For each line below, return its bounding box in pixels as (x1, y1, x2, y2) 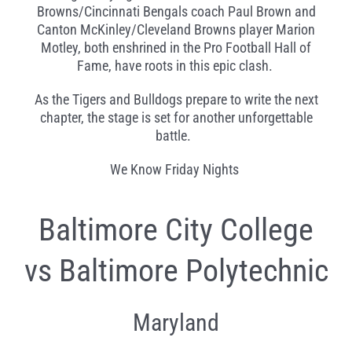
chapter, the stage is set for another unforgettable (39, 109, 313, 126)
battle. (155, 127, 194, 145)
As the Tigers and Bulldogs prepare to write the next (34, 91, 318, 108)
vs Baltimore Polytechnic (24, 252, 328, 290)
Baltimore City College (38, 211, 313, 249)
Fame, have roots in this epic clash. (76, 57, 273, 75)
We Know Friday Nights (110, 161, 239, 178)
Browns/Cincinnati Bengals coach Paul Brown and (36, 3, 316, 20)
